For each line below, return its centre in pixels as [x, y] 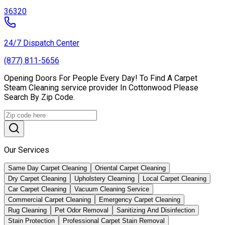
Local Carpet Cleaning [175, 179]
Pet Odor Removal [82, 210]
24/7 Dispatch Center [42, 43]
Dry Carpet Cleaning [37, 179]
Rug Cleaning [27, 210]
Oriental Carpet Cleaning [130, 168]
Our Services [27, 150]
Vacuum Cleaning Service [112, 189]
